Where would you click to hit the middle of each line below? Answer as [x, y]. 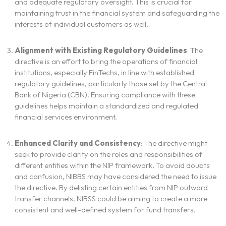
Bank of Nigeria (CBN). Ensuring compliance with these [105, 95]
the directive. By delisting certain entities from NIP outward [111, 188]
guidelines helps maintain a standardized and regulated [106, 106]
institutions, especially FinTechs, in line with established [104, 73]
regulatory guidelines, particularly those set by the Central [110, 84]
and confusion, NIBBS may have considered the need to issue [115, 177]
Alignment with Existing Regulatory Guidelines [101, 50]
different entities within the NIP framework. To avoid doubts [112, 165]
